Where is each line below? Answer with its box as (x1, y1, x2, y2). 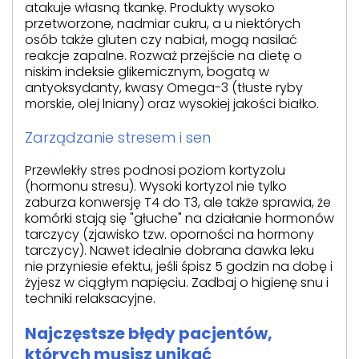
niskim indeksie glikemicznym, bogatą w (25, 62, 269, 81)
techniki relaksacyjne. (25, 288, 155, 308)
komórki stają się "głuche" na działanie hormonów (25, 208, 334, 228)
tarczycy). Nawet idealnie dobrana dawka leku (25, 240, 314, 260)
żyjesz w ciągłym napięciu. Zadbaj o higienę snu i (25, 272, 329, 292)
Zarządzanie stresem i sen (25, 127, 211, 147)
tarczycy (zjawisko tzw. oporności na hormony (25, 224, 314, 244)
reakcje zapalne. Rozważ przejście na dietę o (25, 46, 302, 65)
